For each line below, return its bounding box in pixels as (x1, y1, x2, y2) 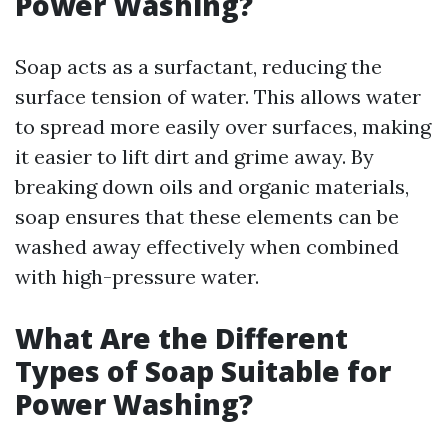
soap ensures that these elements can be (15, 204, 399, 229)
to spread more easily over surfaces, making (15, 114, 431, 139)
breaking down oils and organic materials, (15, 174, 409, 199)
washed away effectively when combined (15, 234, 399, 259)
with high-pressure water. (15, 264, 259, 289)
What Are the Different (15, 319, 348, 357)
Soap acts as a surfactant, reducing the (15, 54, 382, 79)
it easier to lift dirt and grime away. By (15, 144, 374, 169)
